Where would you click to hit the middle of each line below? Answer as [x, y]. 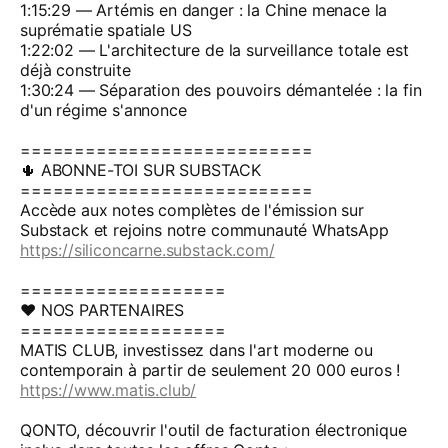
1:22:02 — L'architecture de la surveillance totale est [214, 50]
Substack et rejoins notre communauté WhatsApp [204, 230]
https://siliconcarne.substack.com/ [147, 250]
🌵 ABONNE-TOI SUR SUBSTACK [140, 170]
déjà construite [75, 70]
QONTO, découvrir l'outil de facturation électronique [213, 430]
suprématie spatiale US [106, 30]
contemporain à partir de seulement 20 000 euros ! [210, 370]
